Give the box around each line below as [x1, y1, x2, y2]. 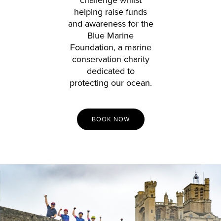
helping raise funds [74, 6, 147, 17]
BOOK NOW [91, 115, 130, 123]
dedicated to [86, 65, 135, 76]
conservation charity [72, 53, 149, 65]
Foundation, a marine [70, 41, 151, 53]
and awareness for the [68, 18, 153, 29]
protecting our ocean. [69, 77, 152, 88]
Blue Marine [87, 30, 134, 41]
